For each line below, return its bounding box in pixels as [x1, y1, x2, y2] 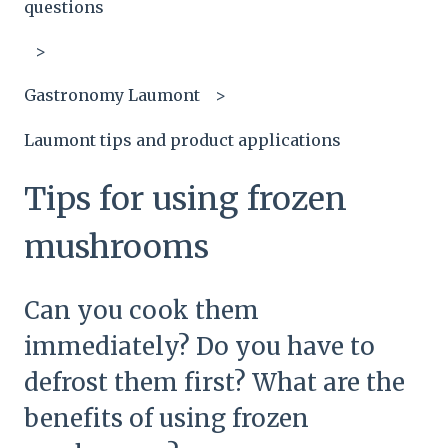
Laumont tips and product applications [24, 129, 341, 150]
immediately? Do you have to [24, 331, 375, 363]
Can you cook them [24, 295, 259, 327]
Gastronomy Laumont [24, 85, 200, 106]
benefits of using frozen [24, 403, 309, 435]
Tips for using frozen [24, 179, 347, 219]
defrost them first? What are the [24, 367, 405, 399]
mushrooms [24, 227, 209, 267]
